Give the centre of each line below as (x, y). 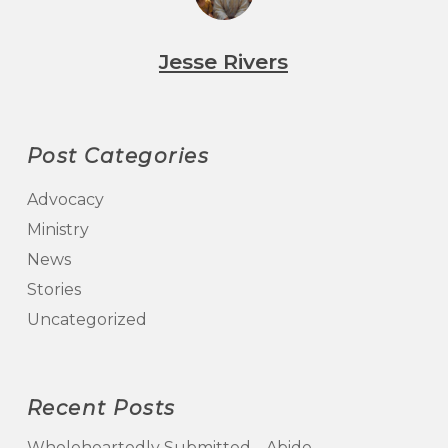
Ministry (57, 229)
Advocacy (65, 199)
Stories (53, 289)
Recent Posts (101, 408)
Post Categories (118, 156)
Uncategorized (86, 319)
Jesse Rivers (224, 61)
